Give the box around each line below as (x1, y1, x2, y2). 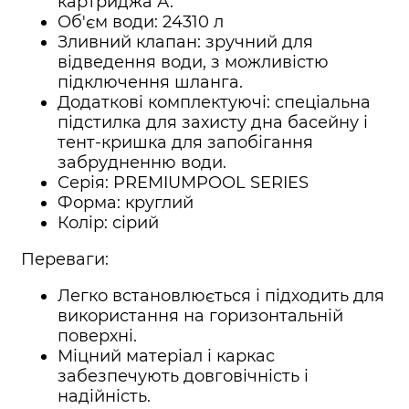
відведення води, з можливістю (58, 52, 329, 73)
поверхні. (58, 326, 137, 347)
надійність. (58, 386, 151, 407)
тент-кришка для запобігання (58, 132, 313, 153)
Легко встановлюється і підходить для (58, 286, 384, 307)
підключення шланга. (58, 72, 243, 93)
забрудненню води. (58, 152, 226, 173)
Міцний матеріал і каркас (58, 346, 275, 367)
